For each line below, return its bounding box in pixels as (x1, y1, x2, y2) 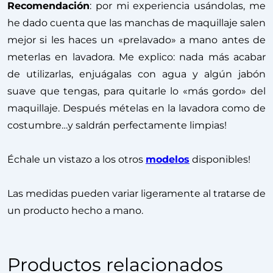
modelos (146, 153, 190, 165)
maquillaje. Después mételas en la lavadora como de (7, 102, 266, 114)
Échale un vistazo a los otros (7, 153, 146, 165)
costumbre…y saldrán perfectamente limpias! (7, 119, 227, 131)
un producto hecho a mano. (7, 204, 143, 216)
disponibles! (190, 153, 250, 165)
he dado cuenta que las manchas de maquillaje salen (7, 16, 266, 29)
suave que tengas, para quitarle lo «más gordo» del (7, 85, 266, 97)
